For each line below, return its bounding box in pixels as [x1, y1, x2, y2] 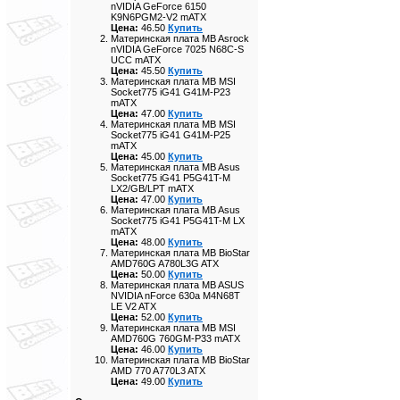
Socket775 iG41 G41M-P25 [111, 129, 230, 140]
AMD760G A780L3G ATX [111, 258, 219, 269]
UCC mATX [111, 54, 161, 65]
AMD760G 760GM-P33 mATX [111, 333, 240, 344]
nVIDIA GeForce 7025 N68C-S [111, 44, 244, 54]
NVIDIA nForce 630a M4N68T [111, 290, 240, 301]
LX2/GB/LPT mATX [111, 183, 194, 194]
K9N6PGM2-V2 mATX [111, 12, 206, 22]
